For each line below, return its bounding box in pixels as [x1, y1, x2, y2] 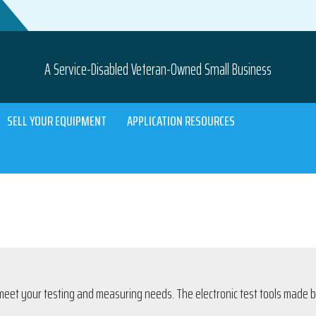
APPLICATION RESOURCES [127, 109, 235, 132]
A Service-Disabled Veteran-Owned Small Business [44, 57, 272, 82]
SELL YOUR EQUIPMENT [7, 109, 107, 132]
